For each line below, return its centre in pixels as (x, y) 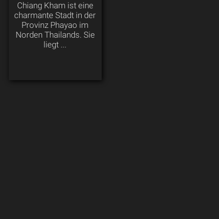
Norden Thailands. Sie (55, 35)
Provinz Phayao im (55, 25)
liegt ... (55, 45)
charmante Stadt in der (55, 15)
